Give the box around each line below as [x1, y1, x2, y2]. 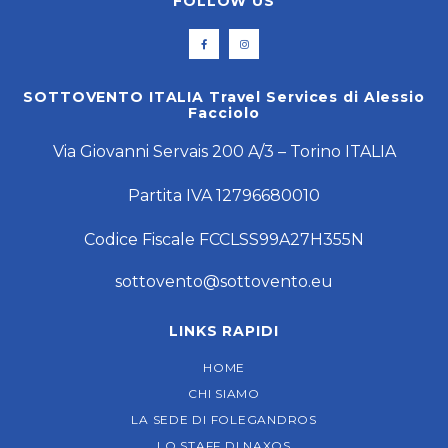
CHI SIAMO [188, 386, 260, 402]
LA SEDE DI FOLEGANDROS [131, 412, 317, 428]
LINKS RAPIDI [169, 322, 279, 341]
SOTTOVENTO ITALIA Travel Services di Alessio [23, 88, 425, 107]
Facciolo [188, 104, 260, 123]
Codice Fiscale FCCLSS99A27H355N [84, 230, 364, 250]
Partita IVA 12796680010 [128, 186, 320, 206]
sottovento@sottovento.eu [115, 272, 333, 292]
